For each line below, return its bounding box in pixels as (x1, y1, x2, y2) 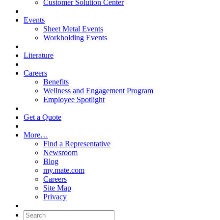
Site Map (43, 184, 71, 192)
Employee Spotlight (43, 95, 105, 104)
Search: (23, 210, 46, 219)
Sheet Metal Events (43, 25, 103, 33)
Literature (24, 51, 54, 60)
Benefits (43, 78, 69, 86)
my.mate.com (43, 166, 84, 175)
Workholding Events (43, 33, 107, 42)
